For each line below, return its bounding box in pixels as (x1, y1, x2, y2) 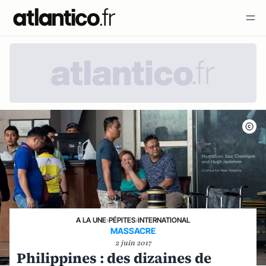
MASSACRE (110, 226, 156, 236)
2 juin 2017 (115, 238, 151, 248)
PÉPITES (109, 216, 135, 224)
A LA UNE (76, 216, 106, 224)
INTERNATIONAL (138, 216, 190, 224)
